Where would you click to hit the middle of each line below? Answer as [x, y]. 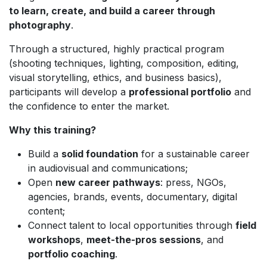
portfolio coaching [72, 254]
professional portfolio [180, 91]
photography [40, 25]
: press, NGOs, [193, 182]
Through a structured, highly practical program [117, 49]
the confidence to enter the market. [89, 106]
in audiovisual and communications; [108, 168]
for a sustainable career [194, 153]
